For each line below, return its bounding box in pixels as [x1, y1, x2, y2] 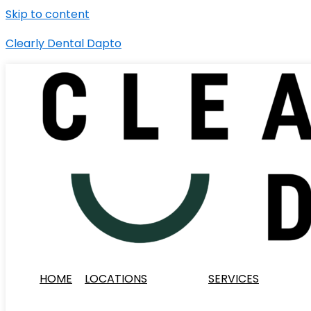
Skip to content [6, 6, 90, 22]
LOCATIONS [85, 271, 147, 287]
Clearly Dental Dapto [6, 35, 121, 51]
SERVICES [208, 271, 259, 287]
